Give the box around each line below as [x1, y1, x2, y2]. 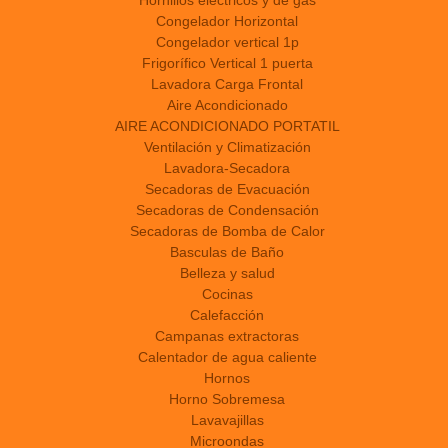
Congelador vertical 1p [155, 34, 299, 51]
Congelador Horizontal [156, 13, 298, 30]
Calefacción [190, 307, 264, 324]
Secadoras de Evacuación [144, 181, 310, 198]
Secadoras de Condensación [135, 202, 319, 219]
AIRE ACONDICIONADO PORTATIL [114, 118, 340, 135]
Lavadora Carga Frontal [151, 76, 303, 93]
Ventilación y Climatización [143, 139, 311, 156]
